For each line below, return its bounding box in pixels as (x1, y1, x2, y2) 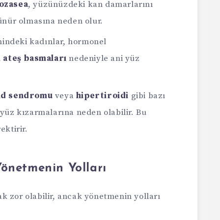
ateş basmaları (3, 53, 67, 64)
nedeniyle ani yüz (66, 53, 140, 64)
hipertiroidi (76, 90, 129, 102)
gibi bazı (129, 90, 166, 102)
